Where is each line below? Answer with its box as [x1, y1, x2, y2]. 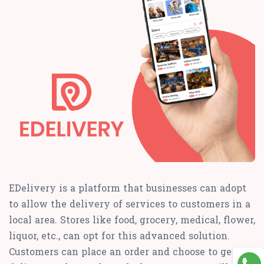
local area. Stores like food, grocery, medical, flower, [9, 213, 255, 226]
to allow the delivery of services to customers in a [9, 197, 250, 210]
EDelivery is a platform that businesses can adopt [9, 181, 246, 194]
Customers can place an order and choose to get [9, 245, 236, 258]
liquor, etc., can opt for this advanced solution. [9, 229, 230, 242]
